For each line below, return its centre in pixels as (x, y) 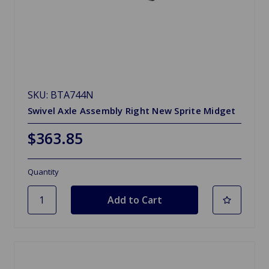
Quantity (43, 171)
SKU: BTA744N (60, 95)
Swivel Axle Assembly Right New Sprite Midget (131, 110)
